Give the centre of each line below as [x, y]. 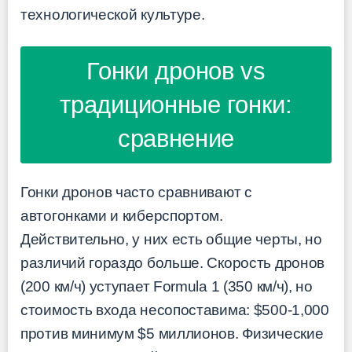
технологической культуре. [113, 14]
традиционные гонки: [176, 104]
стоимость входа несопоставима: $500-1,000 [175, 310]
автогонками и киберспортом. [122, 215]
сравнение [176, 138]
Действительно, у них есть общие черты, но [171, 239]
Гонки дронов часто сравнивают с [136, 192]
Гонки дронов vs [176, 71]
